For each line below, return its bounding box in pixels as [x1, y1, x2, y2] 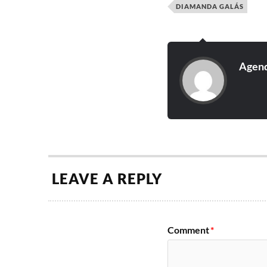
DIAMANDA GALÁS [175, 2, 244, 10]
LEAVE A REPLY [51, 170, 162, 187]
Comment [167, 223, 209, 235]
